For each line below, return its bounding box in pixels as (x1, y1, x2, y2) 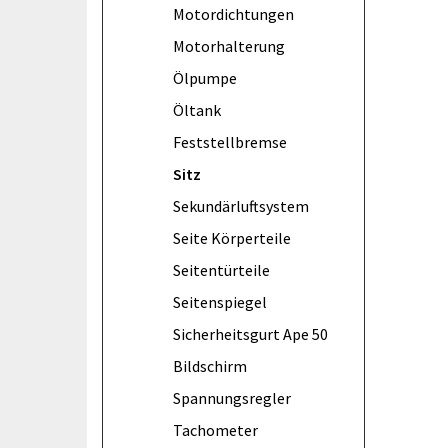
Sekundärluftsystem (173, 195, 309, 216)
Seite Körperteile (173, 227, 291, 248)
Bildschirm (173, 355, 247, 376)
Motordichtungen (173, 3, 294, 24)
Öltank (173, 99, 221, 120)
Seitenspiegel (173, 291, 267, 312)
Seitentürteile (173, 259, 270, 280)
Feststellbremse (173, 131, 287, 152)
